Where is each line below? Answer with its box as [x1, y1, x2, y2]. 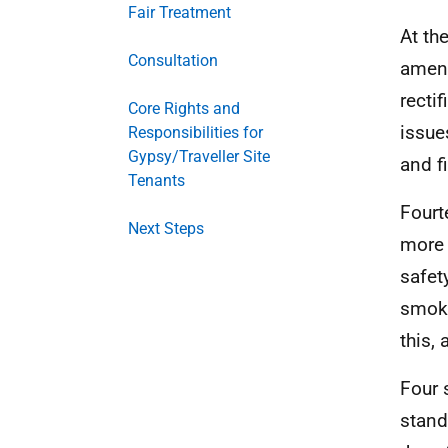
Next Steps [128, 219, 204, 238]
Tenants [128, 171, 185, 190]
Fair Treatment [128, 3, 231, 22]
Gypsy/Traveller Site [128, 147, 270, 166]
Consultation [128, 51, 218, 70]
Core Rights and [128, 99, 240, 118]
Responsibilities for [128, 123, 263, 142]
